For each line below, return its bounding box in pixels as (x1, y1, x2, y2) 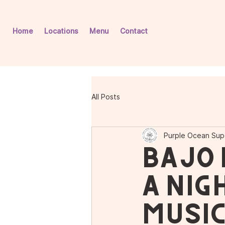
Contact (120, 27, 148, 36)
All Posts (91, 92, 120, 101)
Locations (44, 27, 78, 36)
